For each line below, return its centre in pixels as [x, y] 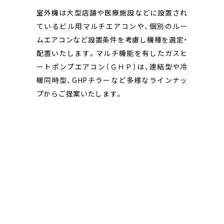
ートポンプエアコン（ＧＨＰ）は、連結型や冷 [112, 66]
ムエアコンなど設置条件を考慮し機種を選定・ [112, 39]
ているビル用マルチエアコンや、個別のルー [112, 26]
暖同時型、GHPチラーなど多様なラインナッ [112, 80]
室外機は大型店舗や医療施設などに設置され [112, 12]
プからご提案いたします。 [80, 93]
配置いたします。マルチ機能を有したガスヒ [112, 53]
